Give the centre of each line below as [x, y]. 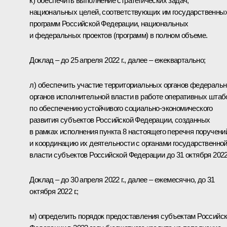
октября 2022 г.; [54, 191]
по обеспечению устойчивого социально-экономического [121, 108]
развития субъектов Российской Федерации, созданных [120, 120]
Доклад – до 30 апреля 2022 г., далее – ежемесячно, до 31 [122, 179]
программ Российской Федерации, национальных [109, 23]
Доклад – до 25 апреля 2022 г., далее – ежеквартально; [118, 60]
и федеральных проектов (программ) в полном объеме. [119, 35]
